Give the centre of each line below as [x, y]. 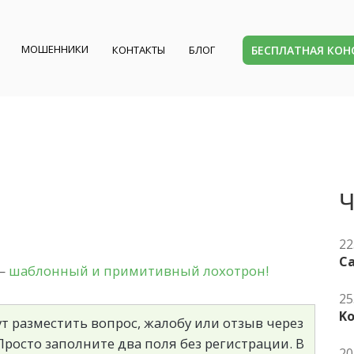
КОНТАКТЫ [139, 50]
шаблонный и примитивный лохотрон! [139, 270]
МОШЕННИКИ [55, 49]
